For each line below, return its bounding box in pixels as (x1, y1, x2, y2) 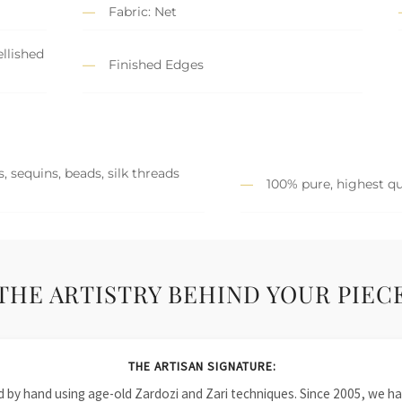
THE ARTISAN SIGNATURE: (127, 359, 276, 375)
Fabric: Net (109, 4, 177, 21)
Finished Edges (109, 56, 204, 73)
